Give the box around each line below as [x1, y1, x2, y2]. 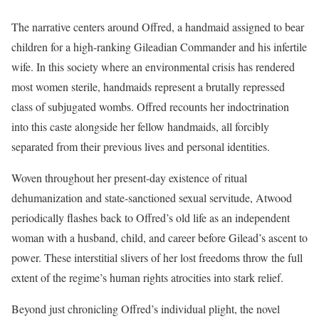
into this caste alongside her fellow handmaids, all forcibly [11, 119, 269, 135]
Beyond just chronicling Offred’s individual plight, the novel [11, 301, 280, 317]
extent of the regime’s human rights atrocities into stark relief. [11, 270, 283, 286]
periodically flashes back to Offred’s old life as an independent [11, 210, 290, 226]
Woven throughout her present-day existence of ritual [11, 170, 247, 186]
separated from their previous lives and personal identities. [11, 139, 270, 155]
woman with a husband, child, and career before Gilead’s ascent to [11, 230, 308, 246]
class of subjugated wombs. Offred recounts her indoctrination [11, 99, 289, 115]
